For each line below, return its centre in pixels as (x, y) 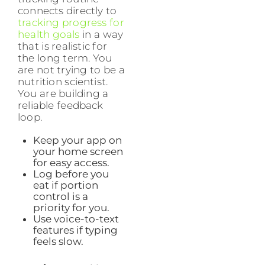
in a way (101, 35)
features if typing (75, 230)
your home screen (78, 152)
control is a (60, 197)
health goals (49, 35)
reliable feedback (61, 106)
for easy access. (71, 163)
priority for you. (71, 208)
